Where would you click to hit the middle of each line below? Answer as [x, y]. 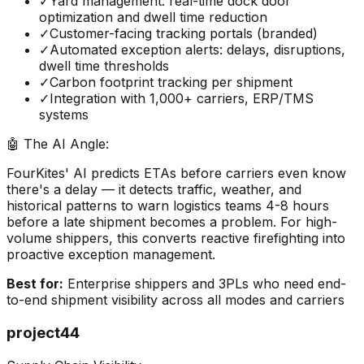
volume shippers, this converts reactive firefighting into [176, 238]
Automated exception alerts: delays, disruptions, [197, 50]
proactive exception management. [111, 255]
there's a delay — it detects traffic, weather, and [154, 190]
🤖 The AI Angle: [58, 144]
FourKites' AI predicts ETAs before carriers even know [176, 173]
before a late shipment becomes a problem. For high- [172, 222]
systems [64, 115]
